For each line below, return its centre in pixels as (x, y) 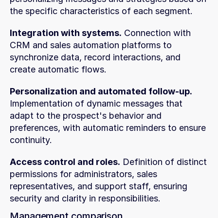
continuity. (31, 140)
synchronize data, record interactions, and (95, 57)
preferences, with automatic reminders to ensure (108, 128)
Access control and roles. (65, 162)
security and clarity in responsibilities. (85, 198)
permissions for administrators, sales (83, 174)
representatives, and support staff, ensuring (99, 186)
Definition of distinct (163, 162)
